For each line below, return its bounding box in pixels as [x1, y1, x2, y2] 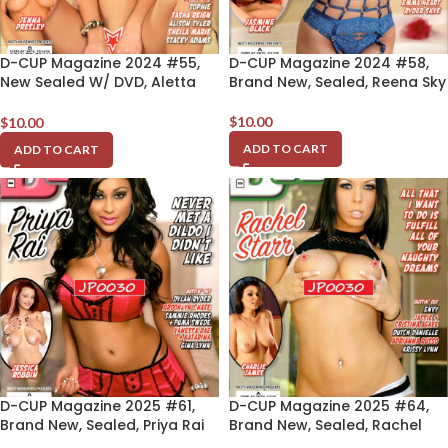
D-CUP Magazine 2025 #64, [229, 395, 429, 416]
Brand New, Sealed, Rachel [229, 414, 422, 435]
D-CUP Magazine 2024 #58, [229, 52, 429, 73]
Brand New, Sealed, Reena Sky [229, 71, 446, 92]
